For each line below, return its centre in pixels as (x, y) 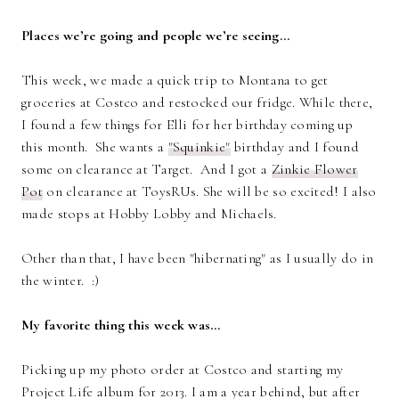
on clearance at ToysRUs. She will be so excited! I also (209, 192)
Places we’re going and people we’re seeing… (155, 36)
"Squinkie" (199, 147)
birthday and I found (294, 147)
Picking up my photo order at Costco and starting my (183, 370)
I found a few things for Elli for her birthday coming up (187, 125)
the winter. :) (61, 281)
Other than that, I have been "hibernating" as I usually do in (198, 259)
